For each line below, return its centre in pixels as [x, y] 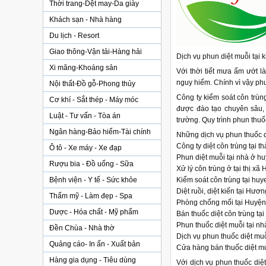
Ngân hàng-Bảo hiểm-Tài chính [100, 132]
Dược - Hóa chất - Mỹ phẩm [94, 212]
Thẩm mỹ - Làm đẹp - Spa [91, 196]
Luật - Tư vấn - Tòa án [85, 116]
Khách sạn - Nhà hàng [85, 20]
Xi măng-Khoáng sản [83, 68]
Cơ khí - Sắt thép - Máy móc [94, 100]
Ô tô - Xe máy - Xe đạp [85, 148]
